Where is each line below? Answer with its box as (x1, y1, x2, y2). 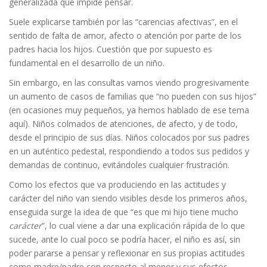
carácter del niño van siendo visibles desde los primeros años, (9, 193, 247, 204)
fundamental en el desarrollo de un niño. (9, 57, 164, 69)
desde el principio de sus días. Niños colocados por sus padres (9, 132, 250, 143)
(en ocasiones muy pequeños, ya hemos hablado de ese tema (9, 104, 249, 116)
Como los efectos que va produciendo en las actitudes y (9, 179, 226, 190)
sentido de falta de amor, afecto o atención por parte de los (9, 30, 241, 41)
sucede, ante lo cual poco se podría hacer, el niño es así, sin (9, 234, 240, 245)
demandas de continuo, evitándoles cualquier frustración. (9, 159, 229, 170)
